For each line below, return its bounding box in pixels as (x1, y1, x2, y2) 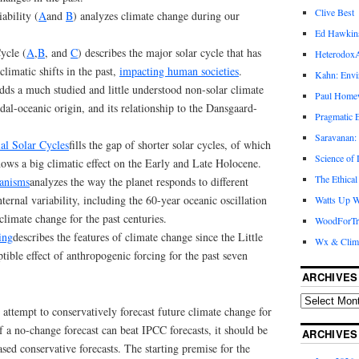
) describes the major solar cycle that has (78, 45, 261, 61)
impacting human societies (119, 63, 239, 79)
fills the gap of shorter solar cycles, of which (69, 137, 271, 153)
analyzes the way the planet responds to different (30, 174, 248, 190)
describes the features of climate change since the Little (13, 229, 263, 245)
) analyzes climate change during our (73, 8, 240, 24)
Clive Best (314, 6, 354, 19)
